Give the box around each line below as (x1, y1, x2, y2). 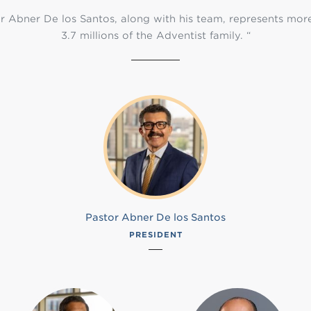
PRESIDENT (128, 230, 183, 239)
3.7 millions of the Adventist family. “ (60, 30, 251, 41)
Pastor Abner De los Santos (85, 212, 226, 223)
